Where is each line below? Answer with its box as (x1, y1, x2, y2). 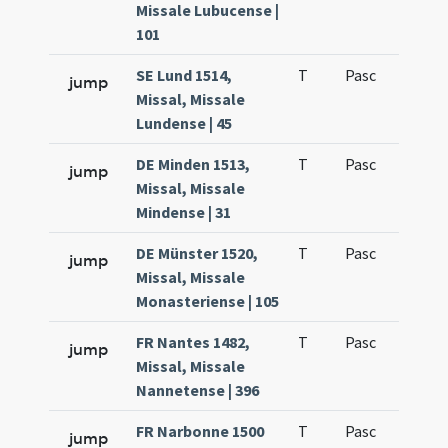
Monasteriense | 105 (136, 291, 280, 311)
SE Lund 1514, (136, 65, 233, 85)
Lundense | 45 (136, 113, 233, 133)
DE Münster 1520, (136, 243, 259, 263)
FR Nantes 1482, (136, 332, 251, 352)
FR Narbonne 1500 (136, 421, 265, 441)
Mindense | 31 (136, 202, 232, 222)
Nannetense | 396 (136, 380, 260, 400)
